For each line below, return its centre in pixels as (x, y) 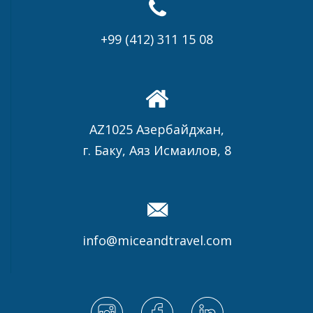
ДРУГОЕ (67, 47)
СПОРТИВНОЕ (83, 19)
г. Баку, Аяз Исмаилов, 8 (157, 151)
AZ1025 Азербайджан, (157, 130)
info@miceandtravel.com (157, 241)
